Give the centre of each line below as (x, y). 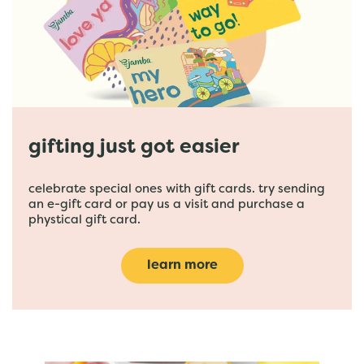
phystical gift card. (84, 220)
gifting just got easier (134, 148)
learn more (182, 266)
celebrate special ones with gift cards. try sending (177, 189)
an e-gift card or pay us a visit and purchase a (167, 205)
